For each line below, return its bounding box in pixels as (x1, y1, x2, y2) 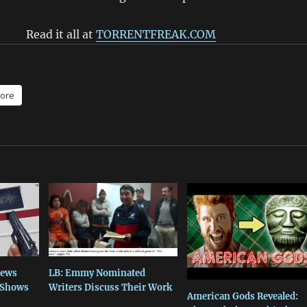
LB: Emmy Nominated (48, 267, 145, 280)
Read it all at (26, 27, 96, 41)
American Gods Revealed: (186, 290, 298, 302)
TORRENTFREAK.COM (96, 27, 216, 41)
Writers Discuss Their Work (48, 282, 172, 294)
